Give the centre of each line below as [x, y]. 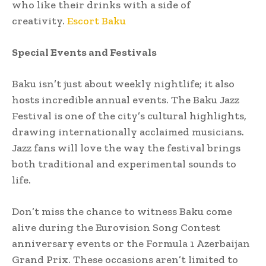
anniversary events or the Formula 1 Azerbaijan [131, 243]
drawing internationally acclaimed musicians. [128, 132]
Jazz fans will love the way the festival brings [126, 148]
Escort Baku [96, 20]
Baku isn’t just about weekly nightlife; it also [123, 83]
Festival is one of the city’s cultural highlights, [129, 115]
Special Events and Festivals [84, 52]
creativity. [39, 20]
